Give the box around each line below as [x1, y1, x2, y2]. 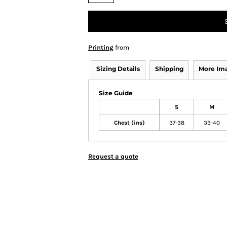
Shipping [155, 65, 183, 72]
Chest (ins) [113, 119, 145, 126]
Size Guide [99, 89, 133, 97]
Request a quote [88, 153, 138, 160]
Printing [88, 44, 113, 51]
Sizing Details [96, 65, 140, 72]
